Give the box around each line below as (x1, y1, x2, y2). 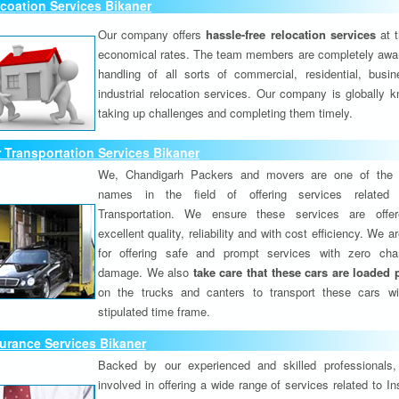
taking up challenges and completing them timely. (98, 104, 353, 121)
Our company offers (98, 26, 207, 43)
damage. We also (98, 264, 193, 281)
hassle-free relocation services (206, 26, 376, 43)
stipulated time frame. (98, 303, 210, 320)
